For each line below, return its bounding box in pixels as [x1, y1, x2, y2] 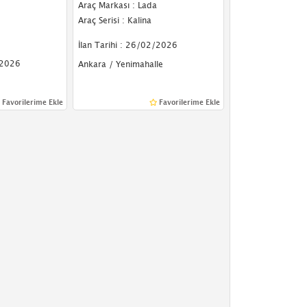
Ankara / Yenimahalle [77, 59, 163, 69]
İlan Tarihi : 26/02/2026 [77, 40, 177, 50]
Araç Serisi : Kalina [77, 15, 151, 25]
